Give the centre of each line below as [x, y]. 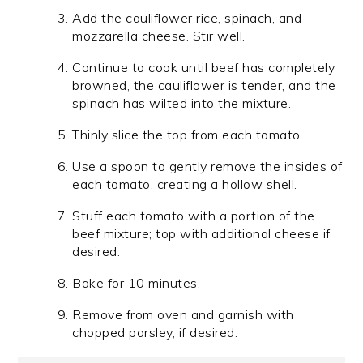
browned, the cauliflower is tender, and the [204, 85]
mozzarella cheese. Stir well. [159, 35]
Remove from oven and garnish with [183, 314]
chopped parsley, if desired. [157, 332]
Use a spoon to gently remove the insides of [207, 166]
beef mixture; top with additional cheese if [201, 233]
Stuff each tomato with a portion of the [194, 215]
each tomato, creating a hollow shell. [185, 184]
